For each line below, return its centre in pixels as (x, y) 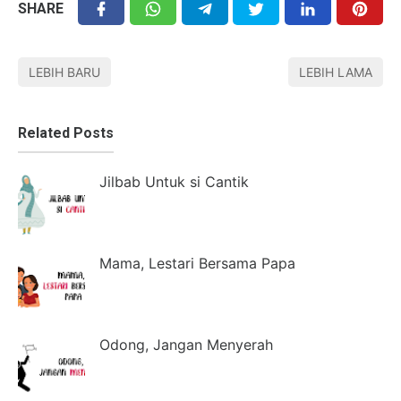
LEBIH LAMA (336, 72)
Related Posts (66, 132)
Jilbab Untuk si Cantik (174, 181)
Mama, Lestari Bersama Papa (197, 263)
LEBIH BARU (64, 72)
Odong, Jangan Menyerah (186, 344)
